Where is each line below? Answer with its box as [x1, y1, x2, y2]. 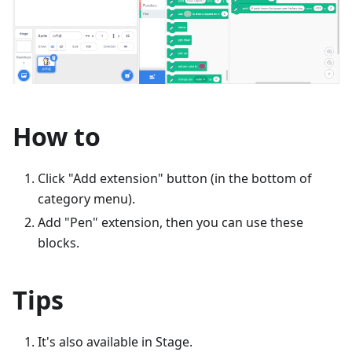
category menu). [38, 189, 135, 207]
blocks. [38, 233, 79, 251]
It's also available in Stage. [38, 332, 192, 350]
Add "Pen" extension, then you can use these [38, 213, 303, 231]
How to [13, 119, 101, 153]
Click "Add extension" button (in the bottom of [38, 169, 312, 187]
